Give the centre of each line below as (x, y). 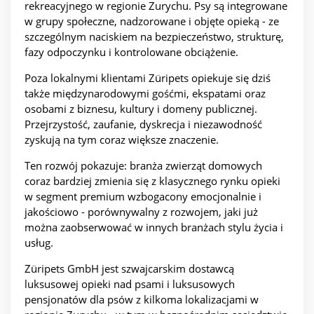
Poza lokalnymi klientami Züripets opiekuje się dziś (148, 78)
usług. (39, 243)
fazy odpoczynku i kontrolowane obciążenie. (131, 52)
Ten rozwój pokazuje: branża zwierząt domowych (143, 166)
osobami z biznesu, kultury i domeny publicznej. (141, 109)
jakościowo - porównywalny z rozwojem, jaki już (141, 212)
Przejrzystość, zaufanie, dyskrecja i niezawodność (143, 124)
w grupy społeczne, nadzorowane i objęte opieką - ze (152, 21)
